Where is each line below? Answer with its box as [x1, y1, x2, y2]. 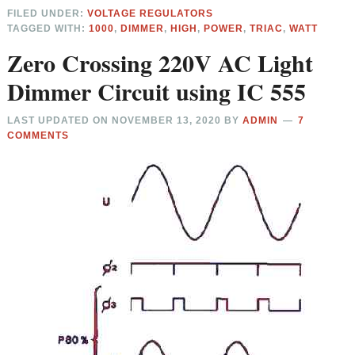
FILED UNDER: [7, 8, 88, 20]
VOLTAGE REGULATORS [87, 8, 214, 20]
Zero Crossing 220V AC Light [7, 45, 314, 81]
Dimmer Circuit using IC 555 [7, 74, 307, 109]
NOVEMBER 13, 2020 [112, 115, 222, 127]
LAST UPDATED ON [7, 115, 113, 127]
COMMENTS [7, 130, 70, 142]
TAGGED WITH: [7, 23, 90, 35]
